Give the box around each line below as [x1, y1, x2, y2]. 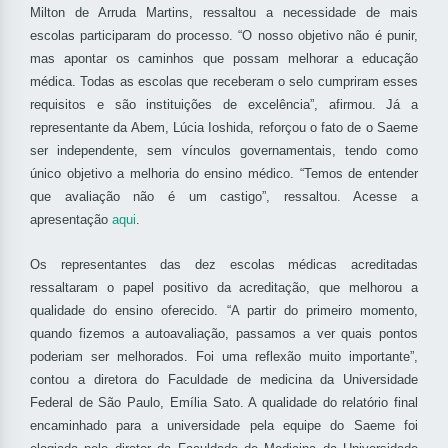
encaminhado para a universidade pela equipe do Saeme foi [30, 418, 418, 434]
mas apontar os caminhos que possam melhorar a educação [30, 51, 418, 67]
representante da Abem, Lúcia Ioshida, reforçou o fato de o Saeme [30, 120, 418, 136]
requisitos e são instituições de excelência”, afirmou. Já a [30, 97, 418, 113]
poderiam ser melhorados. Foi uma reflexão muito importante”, [30, 349, 418, 365]
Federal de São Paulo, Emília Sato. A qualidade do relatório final [30, 395, 418, 411]
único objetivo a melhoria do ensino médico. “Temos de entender [30, 166, 418, 182]
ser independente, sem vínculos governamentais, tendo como [30, 143, 418, 159]
